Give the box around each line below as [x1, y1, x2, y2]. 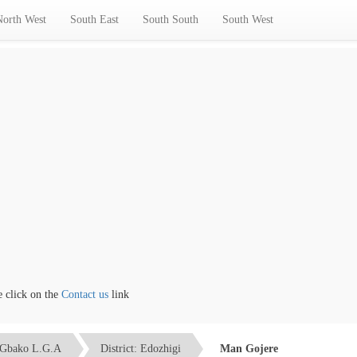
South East [70, 14, 119, 25]
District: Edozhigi [100, 342, 181, 355]
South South [143, 14, 198, 25]
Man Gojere [220, 342, 278, 355]
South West [222, 14, 273, 25]
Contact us [44, 288, 92, 300]
